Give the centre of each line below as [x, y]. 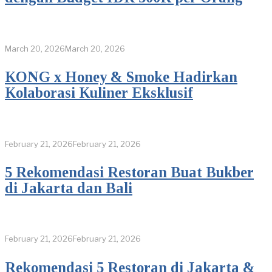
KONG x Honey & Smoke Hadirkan [121, 77]
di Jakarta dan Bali [69, 188]
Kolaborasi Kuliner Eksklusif [99, 93]
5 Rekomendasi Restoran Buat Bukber [129, 172]
